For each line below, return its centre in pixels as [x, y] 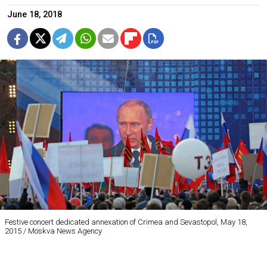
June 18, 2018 [35, 14]
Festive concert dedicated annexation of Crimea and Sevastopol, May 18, [126, 222]
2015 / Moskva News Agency [53, 231]
